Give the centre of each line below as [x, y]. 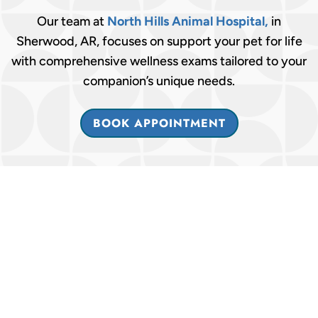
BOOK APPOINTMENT [159, 124]
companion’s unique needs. [159, 81]
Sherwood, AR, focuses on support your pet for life [159, 42]
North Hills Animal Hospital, [189, 22]
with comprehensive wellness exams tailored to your [159, 61]
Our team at [72, 22]
